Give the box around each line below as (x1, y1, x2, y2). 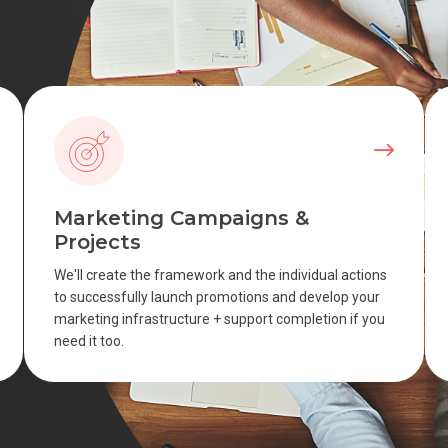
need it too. (54, 333, 125, 349)
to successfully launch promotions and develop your (54, 289, 381, 305)
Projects (54, 230, 142, 254)
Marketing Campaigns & (54, 206, 310, 230)
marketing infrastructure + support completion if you (54, 311, 386, 327)
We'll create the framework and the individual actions (54, 267, 388, 283)
